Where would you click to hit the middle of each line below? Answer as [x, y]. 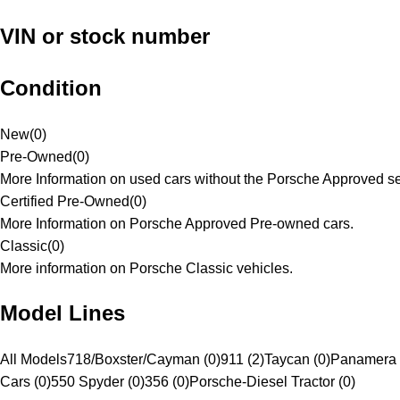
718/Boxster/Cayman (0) [144, 360]
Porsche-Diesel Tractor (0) [272, 382]
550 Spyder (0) [98, 382]
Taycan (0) [297, 360]
